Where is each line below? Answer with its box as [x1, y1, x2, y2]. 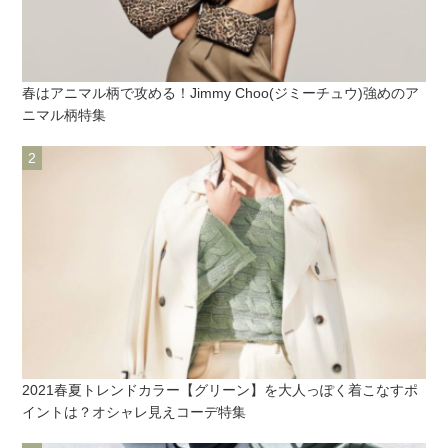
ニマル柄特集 [22, 106, 107, 123]
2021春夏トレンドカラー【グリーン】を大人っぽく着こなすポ [22, 382, 419, 398]
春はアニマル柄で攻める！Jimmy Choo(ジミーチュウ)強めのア [22, 84, 420, 101]
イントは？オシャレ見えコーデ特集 [22, 404, 247, 420]
